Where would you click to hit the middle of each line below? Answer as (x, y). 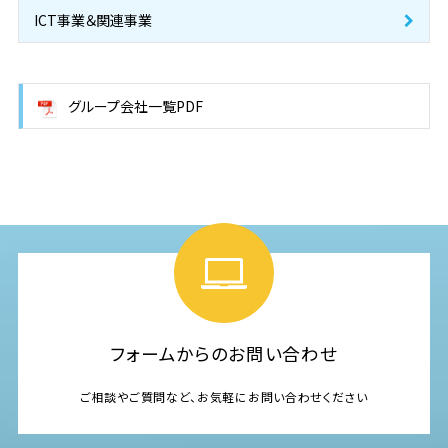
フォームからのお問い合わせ (224, 353)
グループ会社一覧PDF (135, 106)
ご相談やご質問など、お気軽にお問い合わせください (224, 396)
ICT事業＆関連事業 (92, 20)
